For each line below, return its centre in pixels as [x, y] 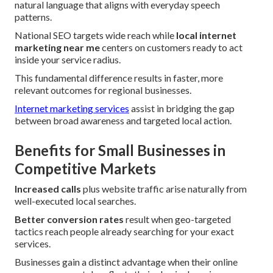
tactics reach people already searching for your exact [124, 232]
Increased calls [48, 189]
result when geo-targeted [177, 219]
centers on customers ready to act [171, 48]
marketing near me [57, 48]
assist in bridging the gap [182, 108]
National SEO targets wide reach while [95, 35]
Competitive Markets [85, 169]
